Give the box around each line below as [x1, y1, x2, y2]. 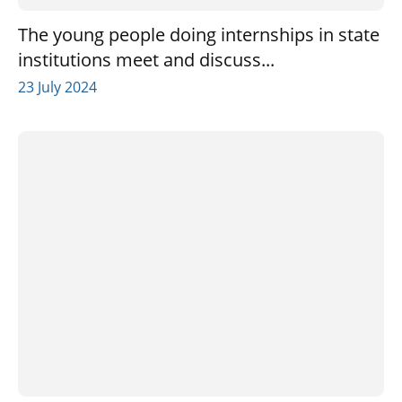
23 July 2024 [18, 76, 97, 97]
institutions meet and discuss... [18, 47, 275, 72]
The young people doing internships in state [18, 22, 380, 47]
